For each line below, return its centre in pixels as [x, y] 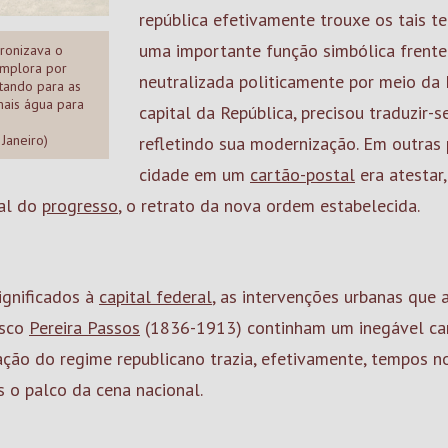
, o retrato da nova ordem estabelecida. [269, 205]
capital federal [155, 296]
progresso [80, 205]
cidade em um [194, 174]
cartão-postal [302, 174]
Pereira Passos [84, 327]
